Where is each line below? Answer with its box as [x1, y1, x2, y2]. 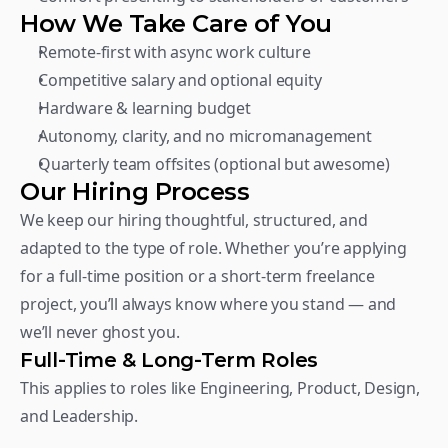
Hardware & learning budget [38, 97, 251, 119]
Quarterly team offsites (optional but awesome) [38, 153, 390, 175]
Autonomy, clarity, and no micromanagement [38, 125, 372, 147]
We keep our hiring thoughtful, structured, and [20, 209, 368, 231]
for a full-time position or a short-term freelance [20, 265, 375, 287]
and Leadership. [20, 405, 146, 427]
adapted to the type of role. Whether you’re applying [20, 237, 407, 259]
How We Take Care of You [20, 9, 332, 38]
